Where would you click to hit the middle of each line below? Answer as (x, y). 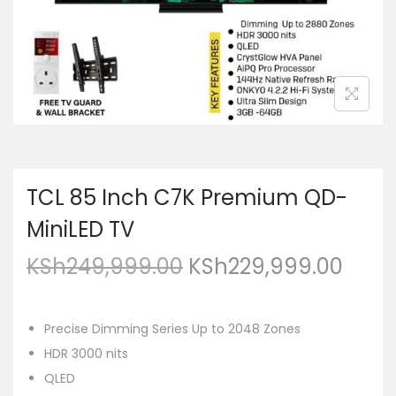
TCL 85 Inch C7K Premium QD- (187, 198)
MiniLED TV (80, 229)
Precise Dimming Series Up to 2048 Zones (172, 329)
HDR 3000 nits (86, 354)
